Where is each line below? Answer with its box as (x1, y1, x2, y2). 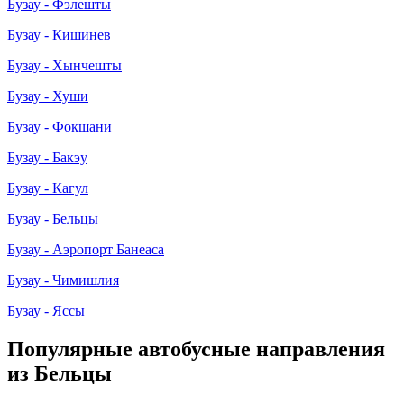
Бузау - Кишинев (7, 26, 111, 42)
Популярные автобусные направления (7, 336, 385, 361)
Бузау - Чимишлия (7, 271, 119, 288)
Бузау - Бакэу (7, 149, 87, 165)
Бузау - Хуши (7, 87, 88, 104)
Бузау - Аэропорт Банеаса (7, 241, 164, 257)
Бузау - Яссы (7, 302, 85, 318)
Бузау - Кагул (7, 179, 88, 196)
